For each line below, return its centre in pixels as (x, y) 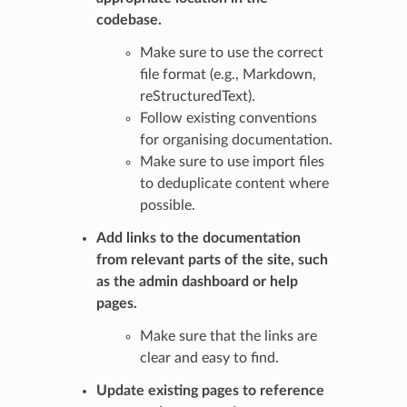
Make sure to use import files (232, 161)
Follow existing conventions (228, 118)
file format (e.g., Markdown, (228, 74)
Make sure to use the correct (231, 52)
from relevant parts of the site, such (212, 259)
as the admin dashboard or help (197, 281)
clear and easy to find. (209, 357)
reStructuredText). (197, 96)
